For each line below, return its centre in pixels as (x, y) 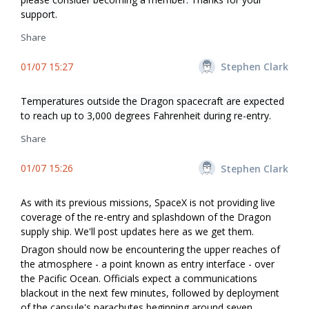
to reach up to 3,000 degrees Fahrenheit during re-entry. (146, 115)
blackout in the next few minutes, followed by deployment (150, 293)
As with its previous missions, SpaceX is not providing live (148, 202)
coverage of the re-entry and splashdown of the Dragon (146, 217)
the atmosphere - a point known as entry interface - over (148, 264)
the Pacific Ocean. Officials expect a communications (139, 278)
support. (39, 14)
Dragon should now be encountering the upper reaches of (150, 249)
